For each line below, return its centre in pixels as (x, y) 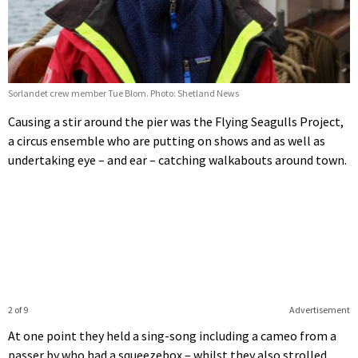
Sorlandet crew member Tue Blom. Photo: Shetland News (123, 93)
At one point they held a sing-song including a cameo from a (172, 336)
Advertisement (319, 310)
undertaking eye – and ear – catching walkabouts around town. (177, 160)
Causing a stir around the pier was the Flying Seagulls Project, (176, 122)
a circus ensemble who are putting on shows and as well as (167, 141)
